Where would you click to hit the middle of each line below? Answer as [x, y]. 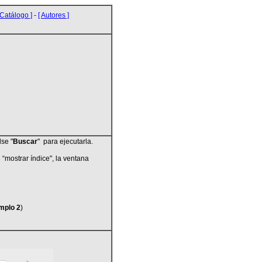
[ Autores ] [54, 15]
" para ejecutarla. [65, 142]
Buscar [25, 142]
